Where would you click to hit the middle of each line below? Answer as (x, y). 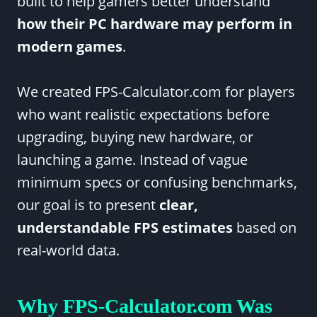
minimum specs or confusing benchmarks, (157, 182)
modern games (70, 46)
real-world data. (68, 250)
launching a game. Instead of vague (132, 160)
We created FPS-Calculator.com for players (156, 92)
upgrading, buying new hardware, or (135, 137)
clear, (179, 205)
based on (265, 227)
